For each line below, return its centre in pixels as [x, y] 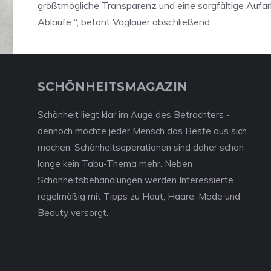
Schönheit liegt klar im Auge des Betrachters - [134, 115]
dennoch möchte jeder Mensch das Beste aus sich [142, 131]
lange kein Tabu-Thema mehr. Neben [115, 164]
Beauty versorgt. [73, 213]
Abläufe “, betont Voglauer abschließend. [125, 22]
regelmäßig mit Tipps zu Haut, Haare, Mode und [139, 196]
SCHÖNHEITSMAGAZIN [113, 87]
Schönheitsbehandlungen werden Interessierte [135, 180]
